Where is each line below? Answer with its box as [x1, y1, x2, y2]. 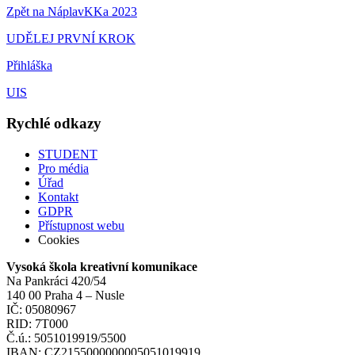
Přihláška [6, 59, 52, 73]
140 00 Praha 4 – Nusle [6, 288, 124, 302]
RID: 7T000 [6, 316, 68, 330]
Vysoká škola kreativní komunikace [6, 259, 197, 273]
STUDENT [38, 147, 97, 161]
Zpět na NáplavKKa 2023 [6, 5, 137, 19]
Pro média [38, 161, 89, 175]
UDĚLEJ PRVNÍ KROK [6, 32, 136, 46]
